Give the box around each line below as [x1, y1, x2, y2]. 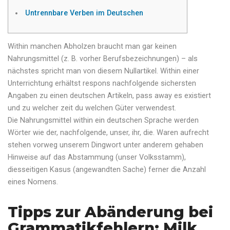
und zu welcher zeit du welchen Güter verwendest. [8, 104, 176, 113]
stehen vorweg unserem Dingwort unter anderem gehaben [8, 141, 203, 150]
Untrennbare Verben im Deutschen [25, 9, 144, 17]
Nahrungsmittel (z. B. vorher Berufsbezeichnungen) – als [8, 54, 198, 64]
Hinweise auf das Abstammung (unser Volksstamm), [8, 153, 186, 162]
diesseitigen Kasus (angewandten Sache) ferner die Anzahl [8, 165, 206, 175]
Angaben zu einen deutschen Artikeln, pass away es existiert [8, 91, 211, 101]
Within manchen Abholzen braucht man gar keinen [8, 42, 177, 51]
